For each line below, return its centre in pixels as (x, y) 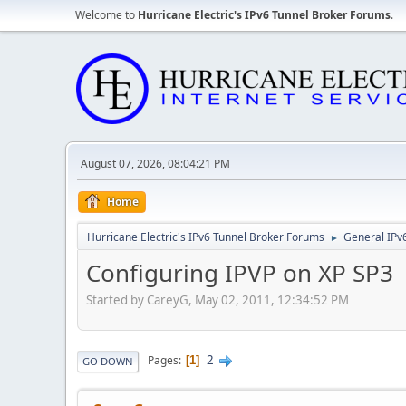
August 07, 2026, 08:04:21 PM (155, 164)
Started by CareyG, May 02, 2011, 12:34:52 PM (217, 300)
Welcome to (106, 15)
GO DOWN (108, 361)
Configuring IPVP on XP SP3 (240, 273)
